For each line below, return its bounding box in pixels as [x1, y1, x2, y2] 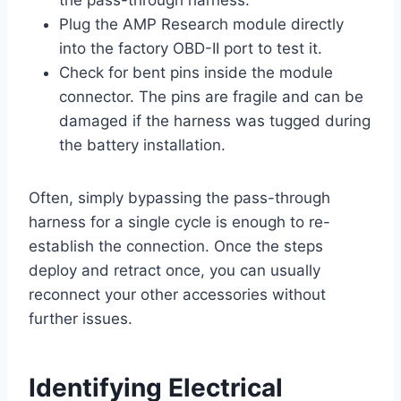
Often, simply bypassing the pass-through [29, 189, 330, 208]
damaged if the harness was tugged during [59, 112, 371, 131]
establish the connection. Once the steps [29, 237, 323, 256]
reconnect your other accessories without [29, 286, 326, 304]
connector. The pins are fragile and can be [59, 88, 363, 107]
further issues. [29, 310, 132, 328]
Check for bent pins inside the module [59, 64, 333, 82]
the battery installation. [59, 136, 226, 155]
